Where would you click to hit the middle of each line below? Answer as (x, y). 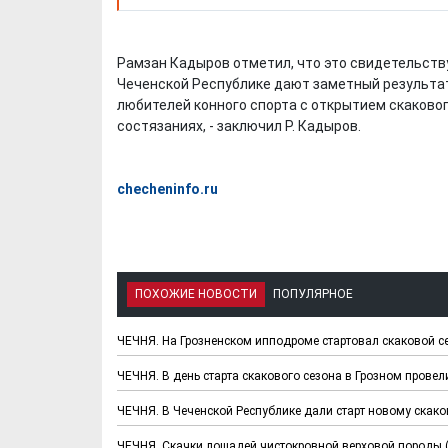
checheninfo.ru (167, 189)
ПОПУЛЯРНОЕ (313, 294)
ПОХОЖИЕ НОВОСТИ (196, 294)
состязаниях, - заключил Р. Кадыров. (239, 126)
